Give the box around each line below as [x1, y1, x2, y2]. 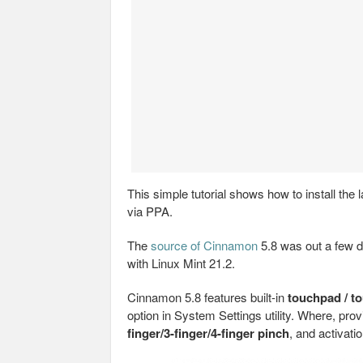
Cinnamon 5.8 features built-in [127, 288, 288, 305]
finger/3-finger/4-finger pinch [127, 324, 289, 342]
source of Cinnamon [151, 237, 258, 254]
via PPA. [127, 203, 173, 220]
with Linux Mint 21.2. [127, 254, 235, 271]
